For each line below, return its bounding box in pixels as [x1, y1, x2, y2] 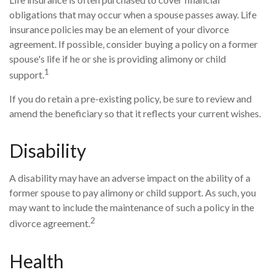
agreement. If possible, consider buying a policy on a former [9, 38, 258, 50]
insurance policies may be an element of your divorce [9, 23, 229, 35]
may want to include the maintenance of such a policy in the [9, 201, 254, 214]
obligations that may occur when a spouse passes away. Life [9, 9, 257, 20]
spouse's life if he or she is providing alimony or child [9, 53, 226, 64]
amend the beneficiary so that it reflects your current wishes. [9, 107, 261, 120]
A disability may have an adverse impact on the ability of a [9, 172, 250, 184]
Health [9, 249, 64, 272]
